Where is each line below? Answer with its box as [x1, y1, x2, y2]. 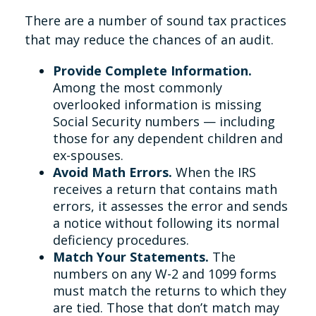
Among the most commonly [53, 79, 222, 96]
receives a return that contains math [53, 181, 277, 197]
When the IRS [172, 164, 256, 181]
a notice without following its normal [53, 214, 279, 231]
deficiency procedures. [53, 231, 189, 248]
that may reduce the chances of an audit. [25, 31, 274, 48]
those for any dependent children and [53, 130, 283, 147]
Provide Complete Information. [53, 62, 252, 79]
